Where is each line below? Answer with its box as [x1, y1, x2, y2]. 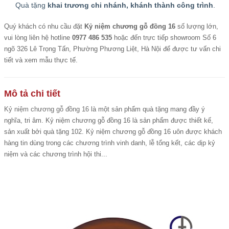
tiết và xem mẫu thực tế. [4, 56, 78, 64]
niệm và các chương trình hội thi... [4, 150, 107, 158]
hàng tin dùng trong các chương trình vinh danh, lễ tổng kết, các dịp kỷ [4, 139, 215, 147]
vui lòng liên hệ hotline [4, 34, 72, 41]
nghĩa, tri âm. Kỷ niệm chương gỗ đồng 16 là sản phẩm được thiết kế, [4, 117, 213, 124]
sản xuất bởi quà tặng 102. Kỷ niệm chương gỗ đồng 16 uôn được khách [4, 128, 222, 135]
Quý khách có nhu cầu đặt [4, 22, 84, 30]
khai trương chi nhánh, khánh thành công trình [48, 1, 213, 9]
